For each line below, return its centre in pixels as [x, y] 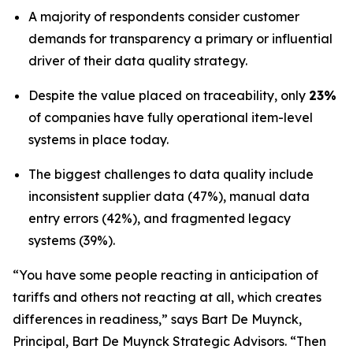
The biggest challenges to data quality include [171, 174]
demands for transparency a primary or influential [180, 39]
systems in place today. [98, 139]
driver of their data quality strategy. [138, 61]
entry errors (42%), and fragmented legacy [160, 218]
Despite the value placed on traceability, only [169, 95]
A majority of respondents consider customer [164, 17]
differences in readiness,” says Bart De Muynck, [157, 319]
